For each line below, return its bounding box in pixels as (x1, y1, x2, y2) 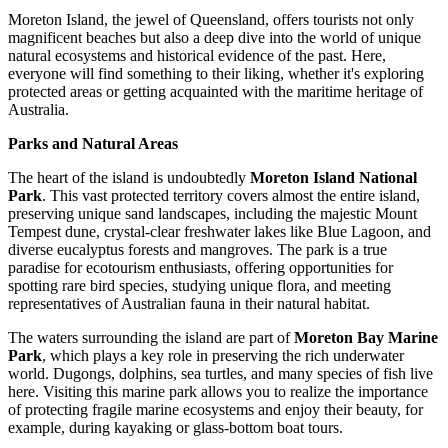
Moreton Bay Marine (294, 328, 438, 346)
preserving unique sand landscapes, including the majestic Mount (8, 204, 417, 222)
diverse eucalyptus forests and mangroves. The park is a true (8, 240, 387, 258)
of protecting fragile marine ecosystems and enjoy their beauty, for (8, 400, 423, 418)
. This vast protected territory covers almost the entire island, (42, 186, 420, 204)
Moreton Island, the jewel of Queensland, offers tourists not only (8, 10, 414, 28)
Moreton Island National (250, 168, 417, 186)
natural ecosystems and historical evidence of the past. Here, (8, 46, 386, 64)
